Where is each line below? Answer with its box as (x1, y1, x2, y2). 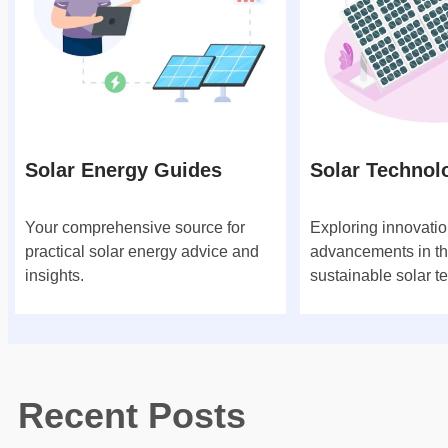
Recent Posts (18, 394, 246, 436)
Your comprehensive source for (25, 218, 245, 236)
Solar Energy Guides (25, 158, 222, 181)
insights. (25, 266, 84, 284)
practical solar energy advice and (25, 242, 259, 260)
